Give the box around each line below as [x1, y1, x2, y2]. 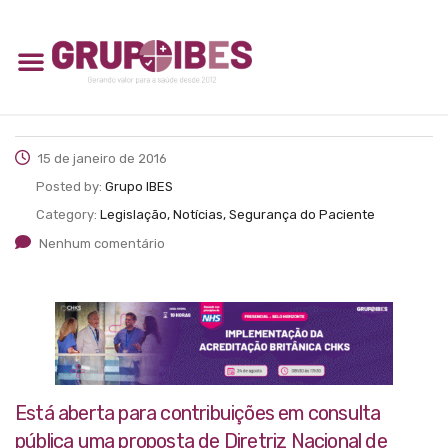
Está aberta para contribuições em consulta [15, 401, 381, 426]
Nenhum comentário [39, 235, 165, 251]
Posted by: [36, 178, 105, 194]
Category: [36, 206, 100, 222]
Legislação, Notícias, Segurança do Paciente [100, 206, 375, 222]
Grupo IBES [105, 178, 173, 194]
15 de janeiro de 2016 [35, 150, 167, 166]
